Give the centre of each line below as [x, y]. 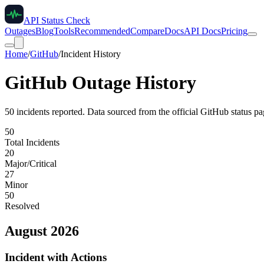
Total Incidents [32, 142]
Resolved [22, 206]
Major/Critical [31, 163]
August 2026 [42, 231]
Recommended [102, 31]
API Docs [202, 31]
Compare [147, 31]
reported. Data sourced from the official [125, 111]
